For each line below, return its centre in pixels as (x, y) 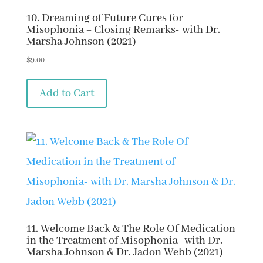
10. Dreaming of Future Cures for (104, 18)
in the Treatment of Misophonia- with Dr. (124, 241)
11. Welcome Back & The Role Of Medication (131, 229)
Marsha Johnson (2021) (81, 42)
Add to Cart (66, 93)
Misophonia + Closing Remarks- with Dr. (123, 30)
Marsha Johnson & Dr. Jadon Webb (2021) (124, 253)
